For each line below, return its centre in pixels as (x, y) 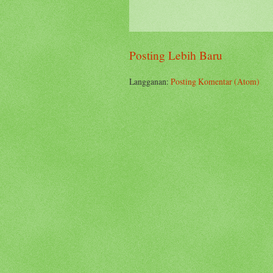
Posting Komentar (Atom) (215, 81)
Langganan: (150, 81)
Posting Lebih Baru (176, 55)
